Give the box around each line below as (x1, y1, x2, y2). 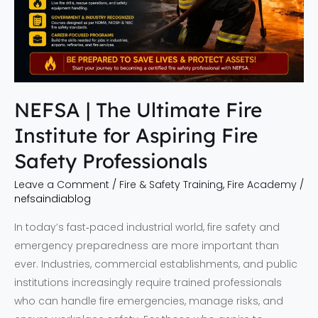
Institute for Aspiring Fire (14, 122, 258, 148)
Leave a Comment (14, 177, 109, 192)
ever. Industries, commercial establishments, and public (14, 257, 297, 272)
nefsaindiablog (14, 192, 91, 207)
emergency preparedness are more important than (14, 238, 279, 253)
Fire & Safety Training (119, 177, 223, 192)
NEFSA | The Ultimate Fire (14, 97, 262, 122)
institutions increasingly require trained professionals (14, 275, 282, 290)
